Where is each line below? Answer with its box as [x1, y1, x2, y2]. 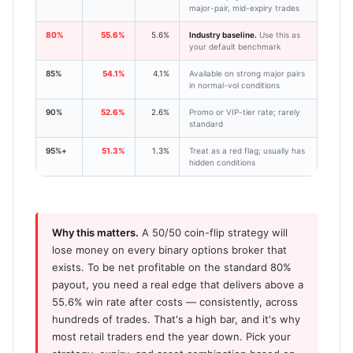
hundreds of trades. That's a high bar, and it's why [52, 312, 300, 325]
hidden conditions [189, 157, 255, 167]
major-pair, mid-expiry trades [189, 2, 299, 13]
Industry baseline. [189, 29, 257, 39]
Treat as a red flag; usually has [189, 145, 305, 155]
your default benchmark [189, 41, 281, 51]
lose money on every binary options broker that [52, 243, 287, 256]
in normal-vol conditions [189, 80, 280, 90]
